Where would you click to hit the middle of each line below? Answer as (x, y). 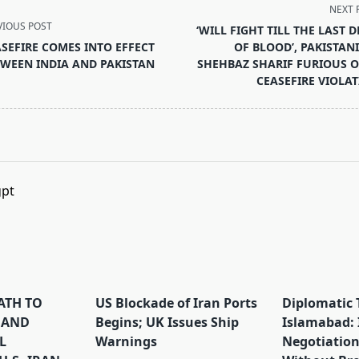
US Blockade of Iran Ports (177, 303)
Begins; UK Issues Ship (167, 323)
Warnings (127, 342)
